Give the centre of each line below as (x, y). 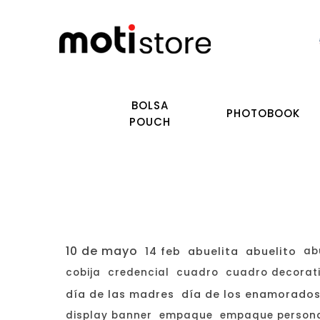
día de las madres (120, 294)
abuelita (213, 251)
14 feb (163, 251)
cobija (83, 272)
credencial (139, 272)
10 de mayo (102, 251)
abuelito (271, 251)
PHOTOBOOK (263, 113)
